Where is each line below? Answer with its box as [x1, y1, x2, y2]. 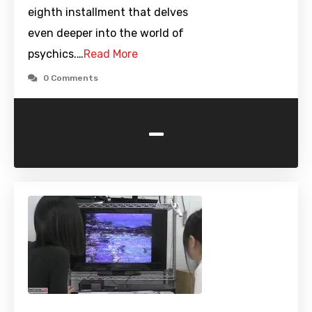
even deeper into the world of [28, 26, 184, 40]
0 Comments [43, 73, 98, 84]
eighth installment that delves [28, 6, 188, 19]
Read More [84, 47, 138, 61]
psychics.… [28, 47, 84, 61]
